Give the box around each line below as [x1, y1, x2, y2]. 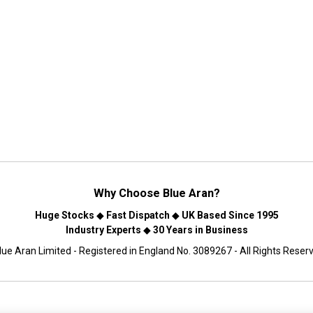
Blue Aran [162, 187, 214, 200]
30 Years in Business [152, 224, 248, 235]
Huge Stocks [34, 210, 94, 221]
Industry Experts [65, 224, 141, 235]
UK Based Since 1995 [181, 210, 279, 221]
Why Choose [93, 187, 163, 200]
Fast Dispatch [105, 210, 170, 221]
